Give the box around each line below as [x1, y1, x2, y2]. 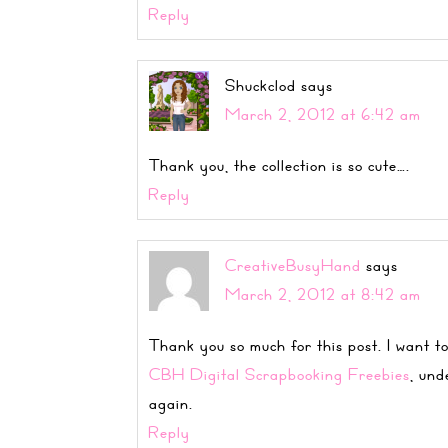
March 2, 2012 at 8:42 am [225, 281, 421, 307]
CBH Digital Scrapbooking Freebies [149, 361, 410, 387]
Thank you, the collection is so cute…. [149, 152, 410, 178]
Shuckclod [225, 72, 296, 98]
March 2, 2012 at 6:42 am [225, 101, 421, 127]
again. [149, 390, 193, 416]
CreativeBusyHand [225, 252, 361, 278]
